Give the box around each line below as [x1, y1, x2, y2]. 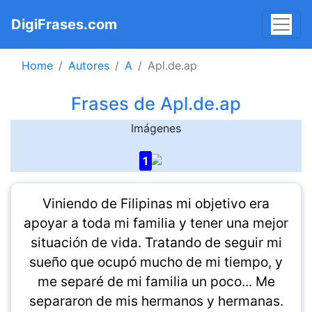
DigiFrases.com [11, 16, 117, 33]
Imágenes [131, 121, 181, 135]
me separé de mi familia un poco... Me [37, 273, 275, 290]
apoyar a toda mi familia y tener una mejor [24, 214, 288, 231]
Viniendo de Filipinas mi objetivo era [42, 195, 270, 212]
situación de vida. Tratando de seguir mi [30, 234, 282, 251]
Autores [68, 58, 109, 72]
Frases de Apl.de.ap [71, 93, 241, 114]
